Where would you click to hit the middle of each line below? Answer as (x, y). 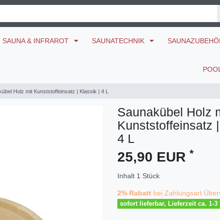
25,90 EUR (153, 157)
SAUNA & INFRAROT (37, 41)
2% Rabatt (134, 193)
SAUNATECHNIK (119, 41)
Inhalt (127, 176)
